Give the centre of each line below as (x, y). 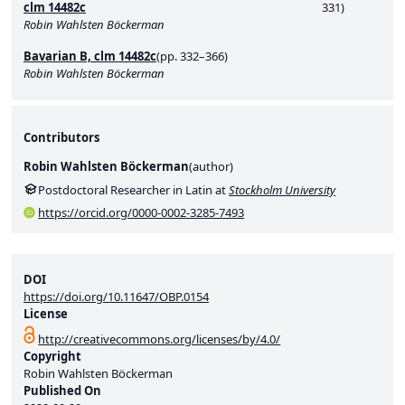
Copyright (52, 357)
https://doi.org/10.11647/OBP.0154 (116, 297)
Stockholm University (283, 189)
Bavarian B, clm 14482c (90, 56)
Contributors (61, 137)
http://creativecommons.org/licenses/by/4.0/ (160, 339)
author (211, 166)
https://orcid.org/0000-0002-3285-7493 (141, 212)
